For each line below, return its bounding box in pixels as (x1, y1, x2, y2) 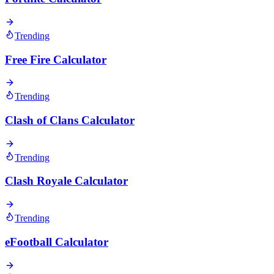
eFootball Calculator (5, 235, 108, 248)
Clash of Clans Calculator (5, 113, 135, 127)
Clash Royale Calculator (5, 174, 128, 188)
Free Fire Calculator (5, 53, 106, 66)
